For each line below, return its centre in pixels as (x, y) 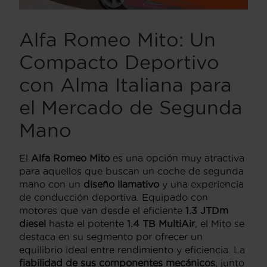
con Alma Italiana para (125, 85)
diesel (32, 224)
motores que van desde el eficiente (102, 211)
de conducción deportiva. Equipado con (114, 198)
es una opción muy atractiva (177, 158)
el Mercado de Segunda (131, 108)
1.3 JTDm (207, 211)
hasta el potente (86, 224)
